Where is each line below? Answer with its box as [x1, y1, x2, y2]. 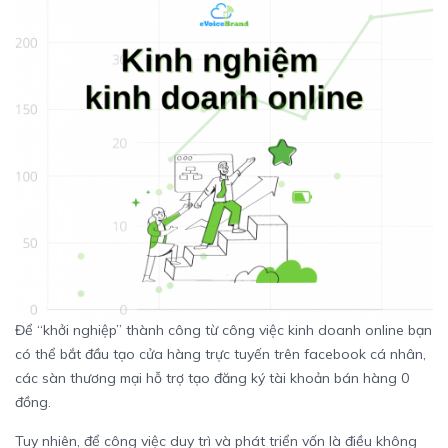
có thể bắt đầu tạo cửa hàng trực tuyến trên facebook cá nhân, [15, 345, 426, 364]
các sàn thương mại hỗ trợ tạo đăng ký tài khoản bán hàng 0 [15, 369, 409, 388]
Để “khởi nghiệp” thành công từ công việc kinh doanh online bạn [15, 321, 432, 340]
